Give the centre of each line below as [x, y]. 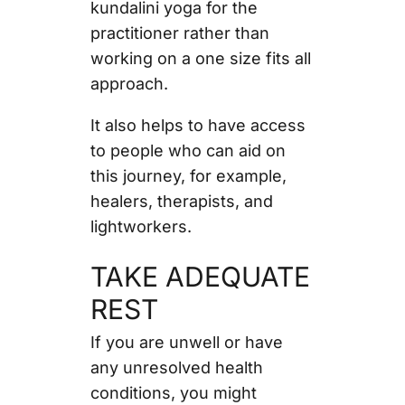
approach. [131, 84]
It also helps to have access [198, 126]
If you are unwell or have [186, 343]
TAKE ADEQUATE [200, 277]
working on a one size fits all [200, 59]
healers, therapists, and [181, 202]
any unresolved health [176, 368]
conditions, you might [173, 393]
